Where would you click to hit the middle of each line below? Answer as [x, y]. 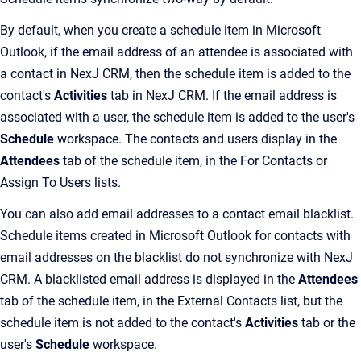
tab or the [327, 323]
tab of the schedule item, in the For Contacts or [193, 161]
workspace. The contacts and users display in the [195, 139]
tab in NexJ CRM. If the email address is [222, 95]
